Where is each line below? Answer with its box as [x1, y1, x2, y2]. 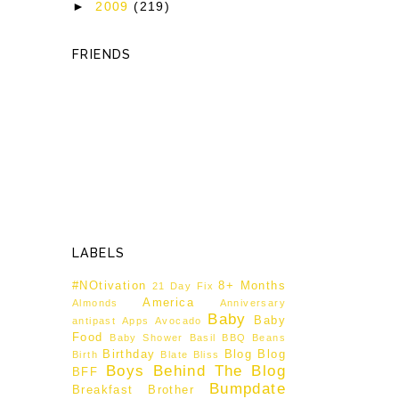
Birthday [102, 347, 156, 361]
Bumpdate [208, 379, 286, 397]
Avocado [154, 314, 202, 326]
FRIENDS [72, 46, 132, 61]
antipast [72, 314, 117, 326]
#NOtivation [72, 279, 147, 292]
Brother [148, 383, 195, 396]
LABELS [72, 246, 126, 261]
